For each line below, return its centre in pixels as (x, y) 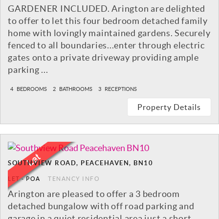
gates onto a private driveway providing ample (103, 58)
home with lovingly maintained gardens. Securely (109, 33)
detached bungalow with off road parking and (101, 206)
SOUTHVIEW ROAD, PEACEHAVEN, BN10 (80, 163)
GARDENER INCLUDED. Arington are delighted (107, 9)
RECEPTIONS (120, 89)
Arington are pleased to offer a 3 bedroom (94, 194)
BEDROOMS (31, 89)
